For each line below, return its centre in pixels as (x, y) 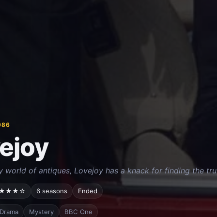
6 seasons (52, 191)
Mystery (41, 211)
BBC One (78, 211)
